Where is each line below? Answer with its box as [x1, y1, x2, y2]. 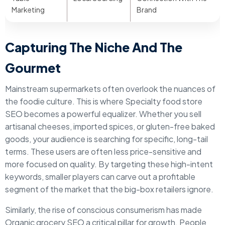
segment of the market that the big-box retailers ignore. [5, 184, 213, 194]
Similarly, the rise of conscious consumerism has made [5, 204, 202, 215]
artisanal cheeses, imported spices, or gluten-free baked [5, 121, 215, 132]
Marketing [12, 5, 45, 14]
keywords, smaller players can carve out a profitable [5, 171, 195, 182]
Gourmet [5, 60, 61, 76]
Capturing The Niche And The [5, 39, 182, 55]
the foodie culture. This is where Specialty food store [5, 96, 202, 106]
